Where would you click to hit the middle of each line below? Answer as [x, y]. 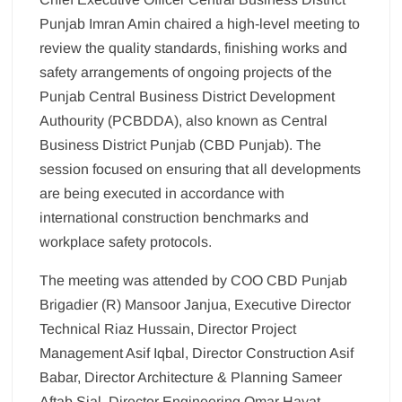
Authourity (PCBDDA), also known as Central [184, 121]
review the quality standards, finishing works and [194, 48]
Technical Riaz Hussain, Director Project [168, 329]
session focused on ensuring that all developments [201, 170]
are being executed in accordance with [162, 194]
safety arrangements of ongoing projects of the [186, 73]
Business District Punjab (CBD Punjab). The [181, 145]
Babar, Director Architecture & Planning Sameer [191, 378]
